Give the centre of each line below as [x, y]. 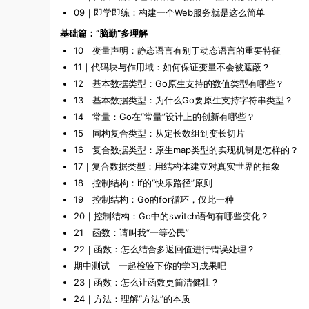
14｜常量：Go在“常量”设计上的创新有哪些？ [165, 117]
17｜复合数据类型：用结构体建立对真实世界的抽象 [177, 167]
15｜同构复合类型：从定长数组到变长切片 [159, 133]
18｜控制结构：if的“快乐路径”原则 [143, 183]
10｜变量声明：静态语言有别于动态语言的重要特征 [177, 51]
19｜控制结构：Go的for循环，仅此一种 [154, 200]
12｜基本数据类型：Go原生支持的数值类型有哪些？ [179, 84]
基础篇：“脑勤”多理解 [104, 33]
